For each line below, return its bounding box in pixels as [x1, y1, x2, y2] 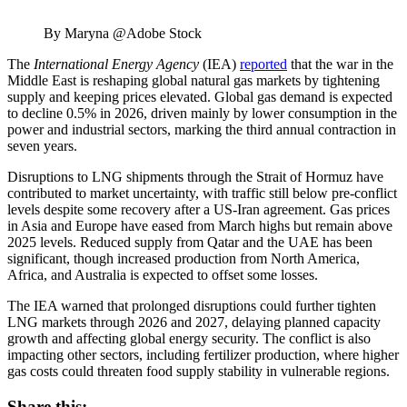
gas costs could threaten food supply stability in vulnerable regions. [7, 363, 390, 380]
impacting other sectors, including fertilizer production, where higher [7, 347, 399, 363]
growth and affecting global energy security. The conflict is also [7, 331, 371, 347]
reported [240, 56, 287, 73]
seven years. [7, 138, 77, 154]
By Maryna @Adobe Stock [44, 25, 202, 42]
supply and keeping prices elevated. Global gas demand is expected [7, 89, 392, 105]
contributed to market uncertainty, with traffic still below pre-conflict [7, 185, 397, 202]
